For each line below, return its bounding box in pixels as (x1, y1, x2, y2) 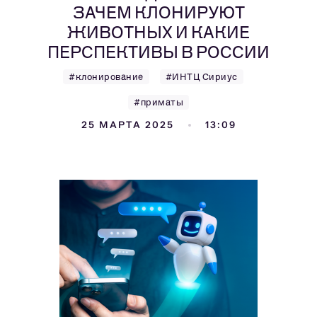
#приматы (134, 97, 183, 108)
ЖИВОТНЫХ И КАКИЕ (67, 22, 250, 42)
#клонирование (69, 71, 144, 82)
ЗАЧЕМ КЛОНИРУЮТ (72, 2, 245, 23)
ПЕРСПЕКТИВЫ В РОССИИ (47, 42, 270, 62)
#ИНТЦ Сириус (165, 71, 238, 82)
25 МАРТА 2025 (81, 119, 174, 131)
